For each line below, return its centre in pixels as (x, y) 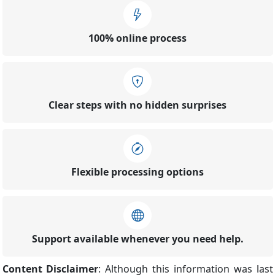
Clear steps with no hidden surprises (137, 105)
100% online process (137, 38)
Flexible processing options (137, 172)
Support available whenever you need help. (137, 239)
